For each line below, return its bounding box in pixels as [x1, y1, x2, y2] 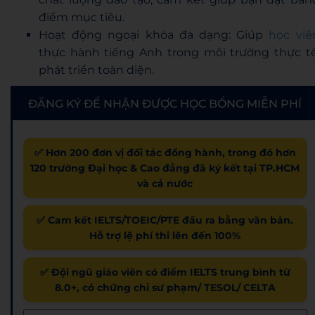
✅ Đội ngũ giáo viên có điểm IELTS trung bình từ [39, 266, 290, 279]
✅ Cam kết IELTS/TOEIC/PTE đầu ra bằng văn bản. [37, 214, 294, 227]
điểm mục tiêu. [39, 11, 124, 25]
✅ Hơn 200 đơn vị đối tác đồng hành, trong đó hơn [34, 146, 296, 160]
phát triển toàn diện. [39, 63, 154, 77]
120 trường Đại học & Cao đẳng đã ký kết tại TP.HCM [30, 162, 300, 175]
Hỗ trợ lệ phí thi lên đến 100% [89, 229, 241, 243]
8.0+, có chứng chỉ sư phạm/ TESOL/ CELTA [54, 281, 276, 295]
